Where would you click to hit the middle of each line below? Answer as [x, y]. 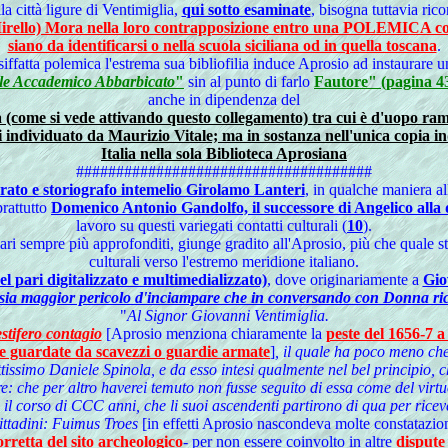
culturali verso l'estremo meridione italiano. [224, 261]
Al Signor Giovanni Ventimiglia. [227, 315]
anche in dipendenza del [224, 99]
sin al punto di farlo [249, 81]
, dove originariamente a [344, 279]
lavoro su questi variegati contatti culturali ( [211, 225]
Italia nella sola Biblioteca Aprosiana [224, 153]
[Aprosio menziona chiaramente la [215, 333]
